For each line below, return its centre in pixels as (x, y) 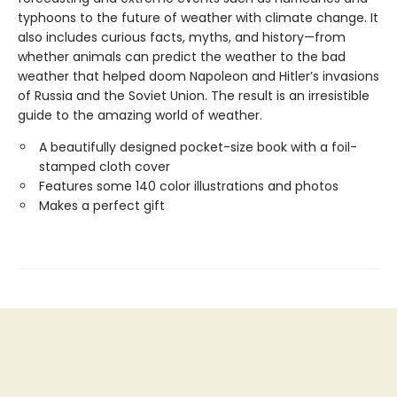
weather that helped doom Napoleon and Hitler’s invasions (198, 76)
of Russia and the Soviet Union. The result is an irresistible (194, 95)
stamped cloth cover (105, 166)
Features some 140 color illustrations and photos (189, 186)
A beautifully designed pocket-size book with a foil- (198, 147)
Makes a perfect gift (102, 205)
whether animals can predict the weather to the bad (182, 56)
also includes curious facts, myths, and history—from (182, 37)
